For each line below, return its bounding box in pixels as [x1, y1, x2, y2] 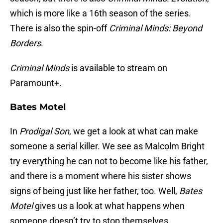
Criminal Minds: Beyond [109, 23, 202, 34]
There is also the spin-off [10, 23, 109, 34]
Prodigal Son [19, 126, 69, 137]
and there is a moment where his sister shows [10, 171, 191, 182]
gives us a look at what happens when [33, 201, 185, 212]
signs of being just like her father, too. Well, [10, 186, 179, 197]
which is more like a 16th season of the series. [10, 8, 191, 19]
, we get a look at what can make [69, 126, 198, 137]
